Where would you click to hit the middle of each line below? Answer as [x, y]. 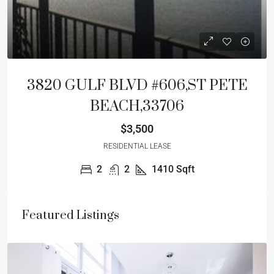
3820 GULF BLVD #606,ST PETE [137, 86]
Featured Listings [71, 216]
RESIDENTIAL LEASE [137, 146]
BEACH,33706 [137, 106]
